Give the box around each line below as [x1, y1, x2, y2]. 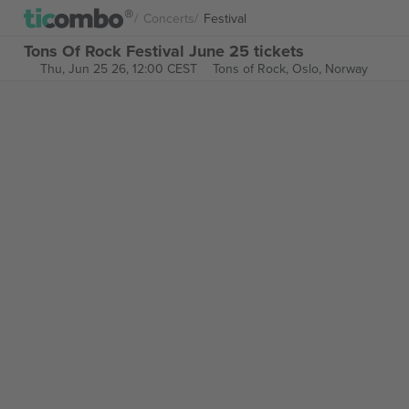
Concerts [143, 8, 194, 27]
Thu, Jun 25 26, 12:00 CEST [39, 59, 197, 78]
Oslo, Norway [291, 59, 368, 78]
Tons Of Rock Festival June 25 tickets [24, 38, 304, 63]
